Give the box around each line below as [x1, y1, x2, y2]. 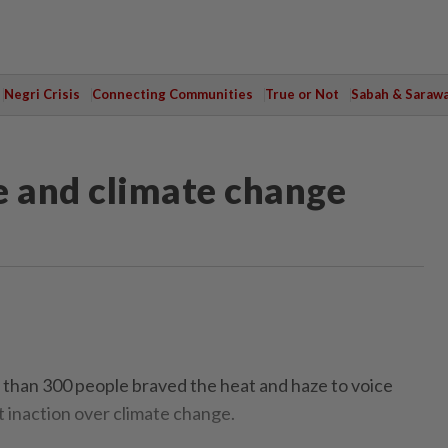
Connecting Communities [91, 86, 253, 102]
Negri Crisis [3, 86, 80, 102]
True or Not [264, 86, 339, 102]
